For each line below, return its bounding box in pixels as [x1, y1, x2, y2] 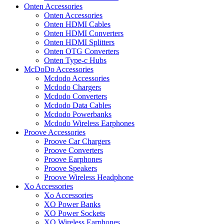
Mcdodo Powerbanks [44, 109, 111, 118]
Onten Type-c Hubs [44, 55, 106, 64]
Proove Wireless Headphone [44, 172, 133, 181]
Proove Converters [44, 145, 103, 154]
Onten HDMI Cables [44, 19, 110, 28]
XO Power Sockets [44, 208, 105, 217]
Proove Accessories [24, 127, 85, 136]
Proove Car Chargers [44, 136, 110, 145]
